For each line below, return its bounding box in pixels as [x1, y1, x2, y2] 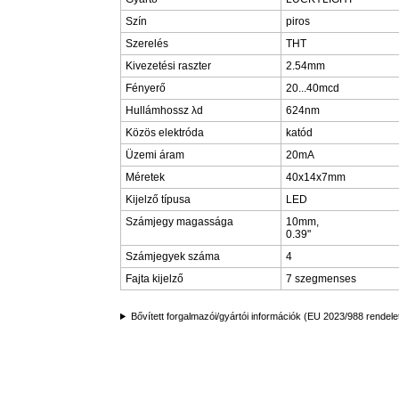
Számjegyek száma [126, 250, 220, 263]
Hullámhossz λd [126, 104, 203, 117]
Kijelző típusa [126, 193, 191, 206]
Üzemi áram [126, 149, 184, 161]
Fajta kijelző [126, 273, 183, 285]
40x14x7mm [286, 171, 346, 183]
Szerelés [126, 37, 168, 50]
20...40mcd [286, 82, 339, 94]
